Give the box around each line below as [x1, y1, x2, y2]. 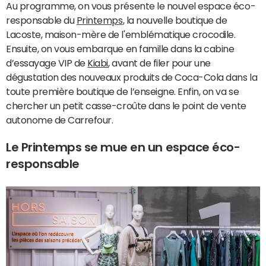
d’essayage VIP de [6, 58, 88, 68]
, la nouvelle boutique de [122, 15, 227, 25]
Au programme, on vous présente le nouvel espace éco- [6, 1, 256, 11]
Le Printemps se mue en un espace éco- [6, 141, 240, 153]
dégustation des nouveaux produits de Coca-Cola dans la [6, 72, 258, 82]
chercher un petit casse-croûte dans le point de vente [6, 101, 246, 110]
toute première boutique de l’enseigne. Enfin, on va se [6, 87, 239, 96]
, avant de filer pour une [107, 58, 211, 68]
